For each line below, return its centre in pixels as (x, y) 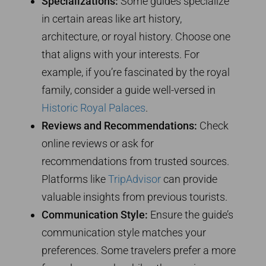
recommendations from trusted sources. (135, 161)
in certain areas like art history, (112, 19)
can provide (189, 179)
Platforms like (75, 179)
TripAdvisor (134, 179)
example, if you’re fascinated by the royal (136, 72)
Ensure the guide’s (191, 215)
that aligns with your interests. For (121, 55)
